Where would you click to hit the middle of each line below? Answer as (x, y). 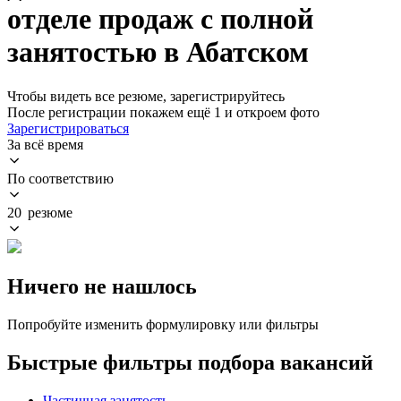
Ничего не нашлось (102, 286)
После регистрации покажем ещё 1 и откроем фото (163, 112)
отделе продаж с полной (160, 19)
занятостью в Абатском (158, 52)
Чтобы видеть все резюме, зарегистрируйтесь (146, 96)
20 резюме (40, 212)
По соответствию (60, 178)
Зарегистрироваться (68, 128)
